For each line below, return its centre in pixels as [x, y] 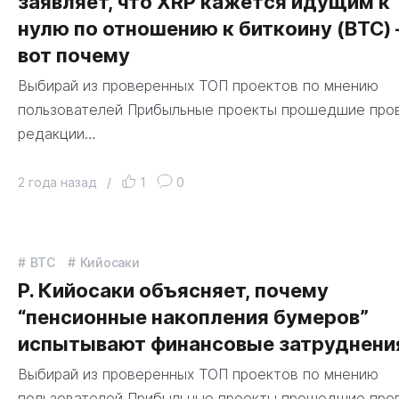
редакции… [57, 134]
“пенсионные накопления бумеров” [193, 317]
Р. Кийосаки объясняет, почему [173, 290]
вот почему [74, 55]
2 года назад [57, 182]
